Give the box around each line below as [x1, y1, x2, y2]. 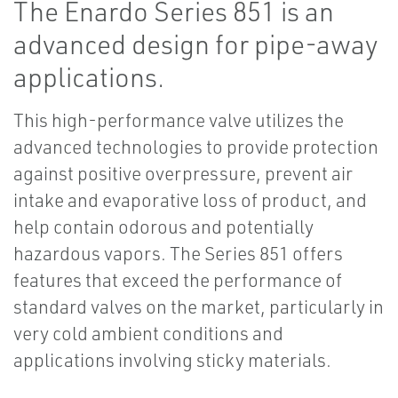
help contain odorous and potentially [13, 215, 314, 239]
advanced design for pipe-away [13, 28, 378, 61]
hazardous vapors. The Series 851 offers [13, 242, 343, 266]
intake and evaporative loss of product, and [13, 188, 367, 212]
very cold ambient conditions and [13, 322, 283, 346]
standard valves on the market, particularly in [13, 295, 384, 319]
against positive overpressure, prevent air [13, 162, 353, 186]
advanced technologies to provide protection [13, 135, 378, 159]
